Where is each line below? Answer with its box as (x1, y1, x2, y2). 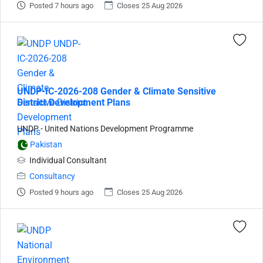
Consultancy (29, 171, 75, 181)
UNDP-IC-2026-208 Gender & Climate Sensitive (17, 86, 216, 97)
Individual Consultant (28, 156, 107, 166)
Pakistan (30, 140, 62, 150)
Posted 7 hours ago (29, 1, 93, 10)
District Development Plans (17, 97, 130, 108)
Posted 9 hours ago (29, 188, 93, 197)
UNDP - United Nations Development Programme (17, 124, 193, 134)
